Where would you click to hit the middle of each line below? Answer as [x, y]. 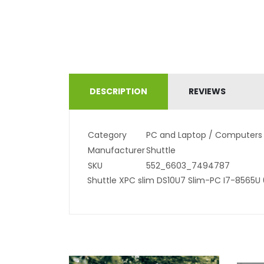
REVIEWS [207, 91]
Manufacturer [116, 150]
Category [107, 135]
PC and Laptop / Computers [204, 135]
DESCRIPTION [118, 91]
